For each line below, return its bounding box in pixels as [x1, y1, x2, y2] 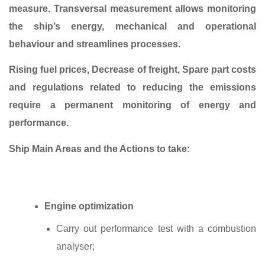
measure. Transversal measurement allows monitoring [9, 4, 256, 14]
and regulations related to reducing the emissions [9, 82, 256, 93]
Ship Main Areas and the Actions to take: [9, 143, 190, 154]
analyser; [56, 241, 95, 251]
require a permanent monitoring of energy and [9, 100, 256, 111]
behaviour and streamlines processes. [9, 39, 180, 50]
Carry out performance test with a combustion [56, 223, 256, 234]
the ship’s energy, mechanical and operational [9, 21, 256, 32]
